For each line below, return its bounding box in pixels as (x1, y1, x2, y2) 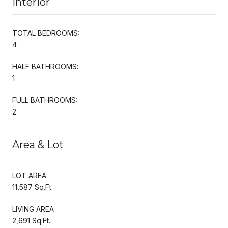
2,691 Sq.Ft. (12, 216, 50, 225)
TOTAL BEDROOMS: (12, 28, 79, 37)
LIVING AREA (12, 204, 54, 213)
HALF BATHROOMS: (12, 62, 78, 71)
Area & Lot (12, 138, 64, 151)
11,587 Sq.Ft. (12, 182, 53, 191)
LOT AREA (12, 170, 46, 180)
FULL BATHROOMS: (12, 95, 77, 104)
